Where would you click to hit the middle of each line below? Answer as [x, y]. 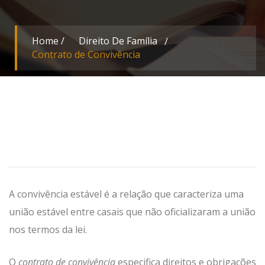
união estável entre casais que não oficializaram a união [132, 212]
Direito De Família [118, 41]
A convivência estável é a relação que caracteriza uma [126, 194]
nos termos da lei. [48, 230]
